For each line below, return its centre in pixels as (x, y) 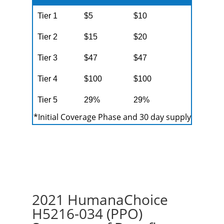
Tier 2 (48, 37)
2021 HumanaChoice (100, 199)
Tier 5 (48, 100)
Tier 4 (48, 79)
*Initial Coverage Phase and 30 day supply (112, 117)
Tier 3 (48, 58)
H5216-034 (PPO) (87, 213)
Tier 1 (48, 16)
